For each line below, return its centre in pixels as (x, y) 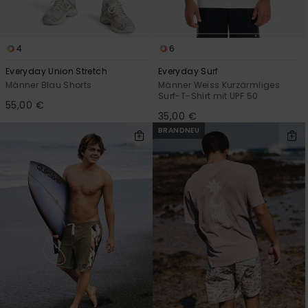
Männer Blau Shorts (49, 85)
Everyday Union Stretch (56, 71)
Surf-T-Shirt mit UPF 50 (208, 96)
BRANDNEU (179, 131)
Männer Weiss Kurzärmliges (219, 85)
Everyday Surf (188, 71)
